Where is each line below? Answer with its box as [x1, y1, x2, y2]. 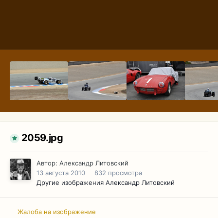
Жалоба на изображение [18, 207, 96, 216]
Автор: [36, 159, 59, 167]
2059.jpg [21, 132, 63, 144]
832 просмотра [94, 169, 142, 177]
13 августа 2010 [36, 169, 85, 177]
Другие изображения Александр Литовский [36, 179, 175, 187]
